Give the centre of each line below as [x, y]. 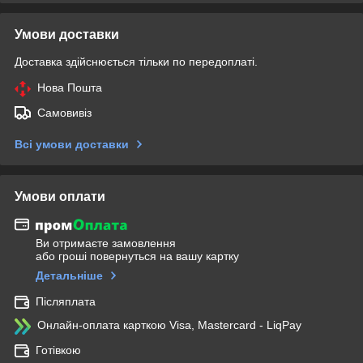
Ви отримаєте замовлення [106, 243]
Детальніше [69, 276]
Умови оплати [60, 196]
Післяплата [66, 302]
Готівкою [58, 350]
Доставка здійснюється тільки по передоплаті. [136, 61]
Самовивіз [64, 112]
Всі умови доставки [72, 144]
